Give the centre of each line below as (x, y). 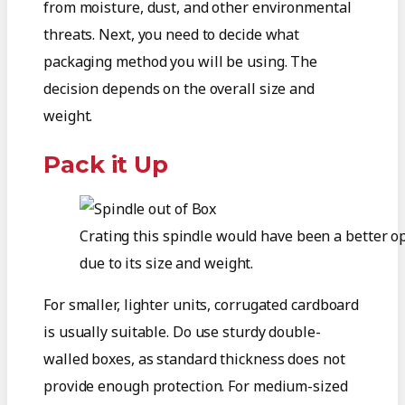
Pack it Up (106, 164)
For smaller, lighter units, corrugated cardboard (202, 304)
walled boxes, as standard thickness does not (194, 358)
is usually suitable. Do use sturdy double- (182, 331)
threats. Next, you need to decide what (172, 34)
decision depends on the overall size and (179, 88)
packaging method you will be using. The (181, 61)
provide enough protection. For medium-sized (196, 386)
